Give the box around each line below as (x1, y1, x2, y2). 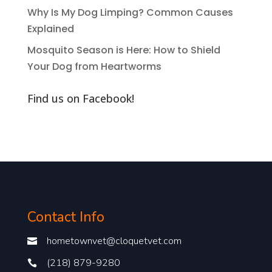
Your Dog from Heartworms (27, 59, 161, 73)
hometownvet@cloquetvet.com (46, 234, 182, 248)
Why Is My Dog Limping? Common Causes (27, 5, 233, 19)
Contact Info (27, 207, 104, 226)
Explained (27, 21, 74, 36)
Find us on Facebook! (27, 90, 134, 106)
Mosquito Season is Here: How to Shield (27, 42, 220, 57)
